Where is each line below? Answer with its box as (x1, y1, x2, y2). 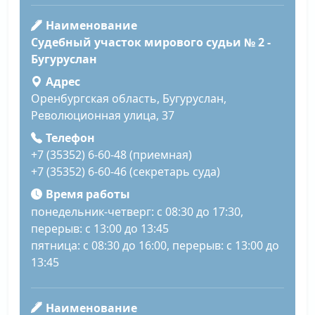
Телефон (45, 130, 95, 146)
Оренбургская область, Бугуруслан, (31, 91, 226, 107)
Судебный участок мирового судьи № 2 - (31, 34, 271, 51)
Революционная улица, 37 (31, 108, 174, 124)
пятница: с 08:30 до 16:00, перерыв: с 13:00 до (31, 237, 279, 253)
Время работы (45, 186, 130, 202)
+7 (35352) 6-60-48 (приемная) (31, 147, 192, 163)
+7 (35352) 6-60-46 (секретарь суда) (31, 164, 220, 180)
